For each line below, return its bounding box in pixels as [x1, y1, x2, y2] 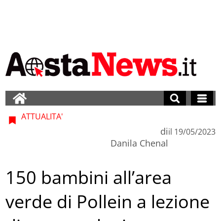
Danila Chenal [110, 137, 168, 149]
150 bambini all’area [5, 165, 172, 190]
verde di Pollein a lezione [5, 189, 210, 214]
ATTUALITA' [19, 110, 64, 122]
